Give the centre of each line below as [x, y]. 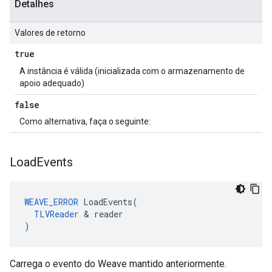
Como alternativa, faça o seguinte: [85, 121]
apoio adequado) [52, 83]
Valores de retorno [50, 33]
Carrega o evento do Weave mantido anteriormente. [118, 264]
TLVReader [56, 214]
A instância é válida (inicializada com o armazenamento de [132, 71]
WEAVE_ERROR [51, 202]
